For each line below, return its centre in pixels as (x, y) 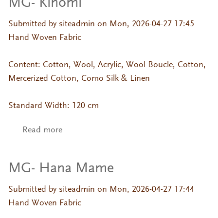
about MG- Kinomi (96, 131)
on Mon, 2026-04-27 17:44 (144, 190)
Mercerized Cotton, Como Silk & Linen (79, 79)
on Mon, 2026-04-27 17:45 (144, 24)
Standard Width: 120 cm (53, 106)
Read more (42, 131)
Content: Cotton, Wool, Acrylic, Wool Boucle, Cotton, (107, 65)
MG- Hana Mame (61, 169)
